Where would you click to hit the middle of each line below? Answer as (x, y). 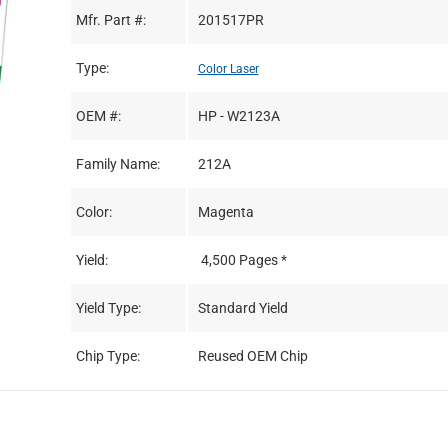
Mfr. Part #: (110, 19)
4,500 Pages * (243, 259)
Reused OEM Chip (252, 355)
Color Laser (228, 68)
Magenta (225, 211)
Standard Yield (242, 307)
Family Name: (117, 163)
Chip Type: (107, 355)
